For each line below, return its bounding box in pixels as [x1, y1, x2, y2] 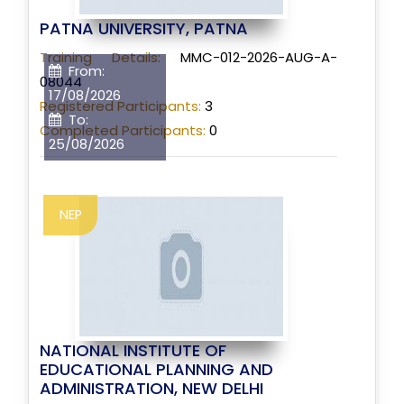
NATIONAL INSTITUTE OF [40, 338, 226, 362]
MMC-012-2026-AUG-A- [161, 47, 337, 67]
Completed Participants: [40, 120, 206, 140]
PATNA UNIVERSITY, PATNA [40, 16, 248, 40]
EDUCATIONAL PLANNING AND [40, 357, 273, 381]
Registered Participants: [40, 96, 201, 115]
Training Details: [40, 47, 161, 67]
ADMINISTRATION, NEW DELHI [40, 376, 263, 399]
